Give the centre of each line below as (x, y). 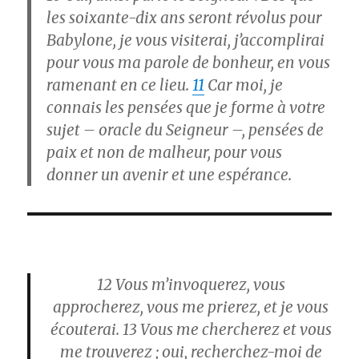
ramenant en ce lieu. (120, 85)
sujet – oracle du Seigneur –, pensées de (186, 129)
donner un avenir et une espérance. (169, 174)
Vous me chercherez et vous (234, 329)
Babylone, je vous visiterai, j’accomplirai (186, 40)
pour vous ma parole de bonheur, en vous (189, 62)
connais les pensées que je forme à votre (186, 107)
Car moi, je (244, 85)
